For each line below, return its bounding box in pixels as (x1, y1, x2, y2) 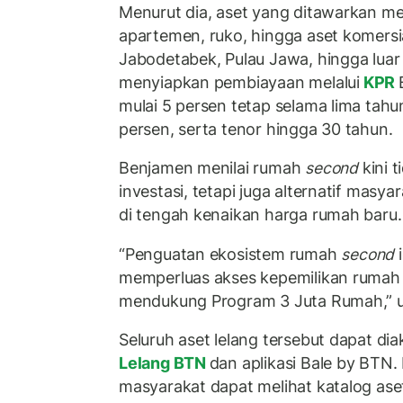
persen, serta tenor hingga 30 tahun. (119, 119, 393, 139)
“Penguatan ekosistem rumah (119, 244, 342, 264)
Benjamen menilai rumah (119, 158, 306, 178)
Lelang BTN (119, 354, 210, 373)
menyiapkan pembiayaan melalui (119, 72, 360, 92)
